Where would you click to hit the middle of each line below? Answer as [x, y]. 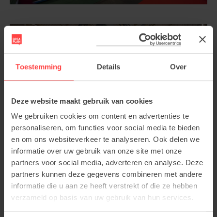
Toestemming [39, 66]
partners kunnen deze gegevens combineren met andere [107, 174]
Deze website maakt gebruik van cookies [82, 101]
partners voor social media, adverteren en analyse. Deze [107, 163]
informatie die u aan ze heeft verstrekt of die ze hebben [104, 186]
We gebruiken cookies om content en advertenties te [100, 116]
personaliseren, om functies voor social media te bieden [106, 128]
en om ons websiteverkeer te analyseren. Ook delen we [105, 139]
